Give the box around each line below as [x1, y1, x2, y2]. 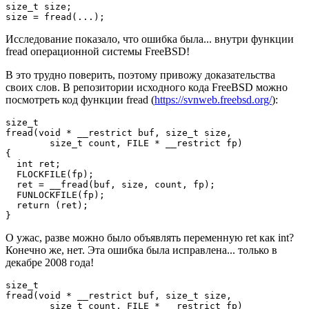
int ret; [6, 158, 61, 169]
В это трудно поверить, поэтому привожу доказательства [6, 68, 275, 81]
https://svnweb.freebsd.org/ [154, 93, 272, 106]
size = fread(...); [6, 11, 105, 22]
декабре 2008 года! [6, 256, 94, 268]
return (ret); [6, 199, 88, 210]
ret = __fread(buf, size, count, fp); [6, 179, 215, 190]
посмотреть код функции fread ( [6, 93, 154, 106]
